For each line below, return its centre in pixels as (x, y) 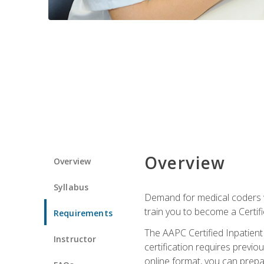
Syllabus (71, 187)
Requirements (83, 213)
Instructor (75, 239)
